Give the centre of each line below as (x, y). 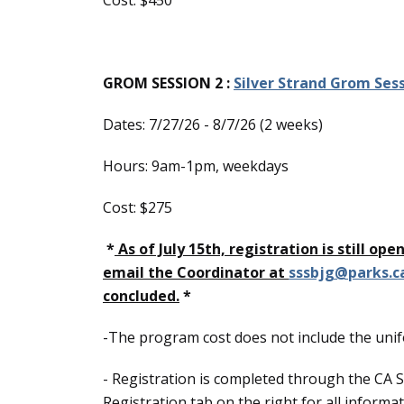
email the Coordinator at (196, 272)
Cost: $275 (138, 207)
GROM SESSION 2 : (168, 83)
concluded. (141, 296)
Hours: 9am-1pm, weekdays (196, 166)
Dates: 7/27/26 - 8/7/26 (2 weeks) (213, 124)
